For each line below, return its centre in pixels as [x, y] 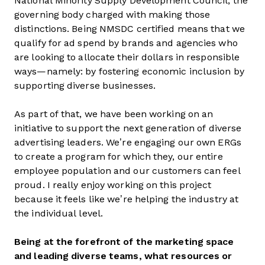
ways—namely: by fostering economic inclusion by [129, 71]
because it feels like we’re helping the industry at [127, 199]
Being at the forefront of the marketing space [124, 242]
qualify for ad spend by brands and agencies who [126, 43]
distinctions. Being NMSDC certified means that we [130, 29]
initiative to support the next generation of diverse [128, 128]
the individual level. [59, 213]
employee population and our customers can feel [127, 171]
